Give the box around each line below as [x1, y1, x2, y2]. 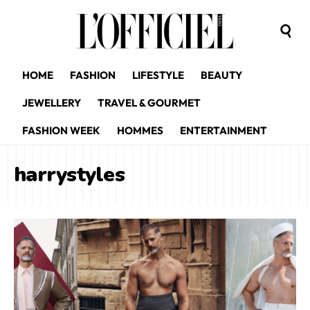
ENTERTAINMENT [180, 124, 267, 137]
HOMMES [117, 124, 163, 137]
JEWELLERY [22, 96, 81, 109]
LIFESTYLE [132, 69, 184, 82]
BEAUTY [201, 69, 242, 82]
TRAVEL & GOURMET [98, 96, 201, 109]
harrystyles [14, 161, 125, 189]
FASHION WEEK [22, 124, 100, 137]
